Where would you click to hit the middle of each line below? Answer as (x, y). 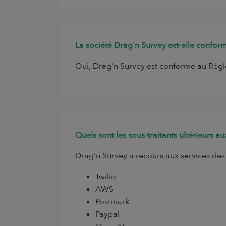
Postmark (112, 202)
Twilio (106, 177)
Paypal (107, 214)
